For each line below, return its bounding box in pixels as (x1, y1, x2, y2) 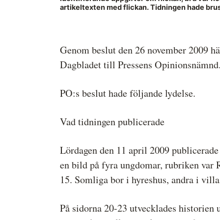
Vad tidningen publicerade (60, 114, 165, 128)
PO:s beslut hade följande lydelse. (60, 86, 195, 100)
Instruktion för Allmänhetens (74, 27, 169, 36)
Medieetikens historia (74, 7, 147, 16)
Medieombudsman (74, 36, 137, 46)
